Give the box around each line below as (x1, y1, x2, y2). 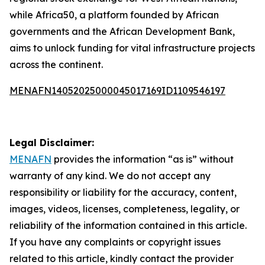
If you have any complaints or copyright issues (9, 236, 221, 248)
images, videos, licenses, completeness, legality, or (9, 203, 240, 215)
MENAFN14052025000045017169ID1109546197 (9, 85, 225, 96)
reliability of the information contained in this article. (9, 219, 247, 231)
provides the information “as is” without (51, 153, 234, 165)
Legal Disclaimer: (9, 137, 94, 148)
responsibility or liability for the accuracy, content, (9, 186, 237, 198)
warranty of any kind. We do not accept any (9, 170, 211, 182)
